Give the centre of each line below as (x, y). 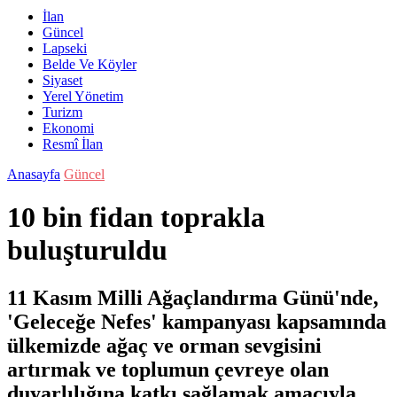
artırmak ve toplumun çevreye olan (168, 369)
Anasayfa (34, 174)
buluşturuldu (87, 250)
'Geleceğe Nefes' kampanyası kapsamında (197, 321)
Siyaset (62, 80)
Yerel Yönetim (83, 96)
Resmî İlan (73, 144)
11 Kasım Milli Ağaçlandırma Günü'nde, (193, 297)
